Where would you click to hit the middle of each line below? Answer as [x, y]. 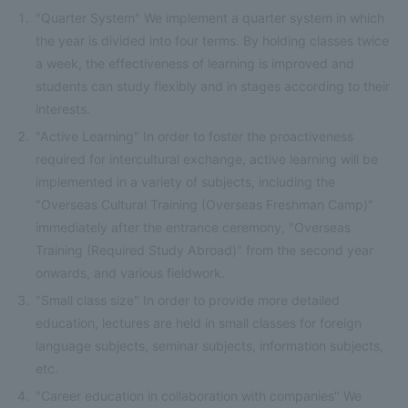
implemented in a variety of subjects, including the [186, 181]
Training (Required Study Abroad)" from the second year [205, 250]
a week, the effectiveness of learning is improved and [195, 63]
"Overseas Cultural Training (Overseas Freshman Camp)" [205, 204]
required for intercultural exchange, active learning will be [207, 158]
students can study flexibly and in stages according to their [213, 86]
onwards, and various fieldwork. [131, 272]
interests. [63, 108]
